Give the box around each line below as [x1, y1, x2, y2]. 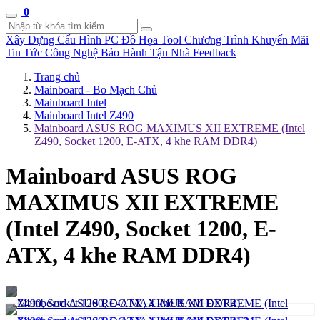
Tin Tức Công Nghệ [6, 46, 101, 59]
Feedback [193, 46, 236, 59]
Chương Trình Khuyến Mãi [184, 34, 309, 46]
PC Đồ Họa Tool [104, 34, 184, 46]
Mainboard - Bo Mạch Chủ [34, 84, 157, 96]
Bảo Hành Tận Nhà [101, 46, 193, 59]
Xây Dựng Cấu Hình [6, 34, 104, 46]
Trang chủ [34, 71, 80, 83]
